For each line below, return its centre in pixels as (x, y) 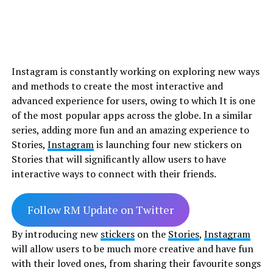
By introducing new (56, 234)
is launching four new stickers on (168, 144)
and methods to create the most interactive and (117, 86)
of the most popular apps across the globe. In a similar (132, 115)
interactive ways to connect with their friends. (115, 173)
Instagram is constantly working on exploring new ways (135, 71)
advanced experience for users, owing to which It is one (133, 100)
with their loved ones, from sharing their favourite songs (136, 263)
